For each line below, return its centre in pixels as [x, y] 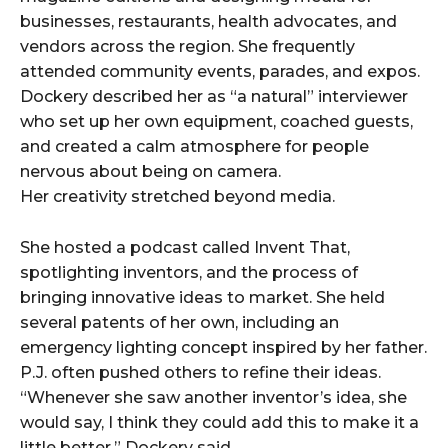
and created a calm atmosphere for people [194, 147]
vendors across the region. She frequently [187, 47]
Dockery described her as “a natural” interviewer [214, 97]
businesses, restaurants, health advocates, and [208, 22]
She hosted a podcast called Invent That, [185, 248]
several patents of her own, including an [179, 323]
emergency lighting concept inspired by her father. [223, 348]
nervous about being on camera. [150, 172]
